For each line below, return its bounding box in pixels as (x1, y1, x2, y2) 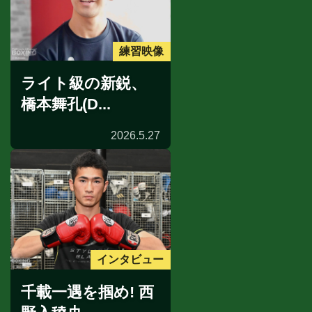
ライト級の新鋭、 (21, 75, 146, 93)
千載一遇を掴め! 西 (21, 283, 154, 301)
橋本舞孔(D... (21, 95, 111, 114)
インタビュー (97, 253, 164, 266)
